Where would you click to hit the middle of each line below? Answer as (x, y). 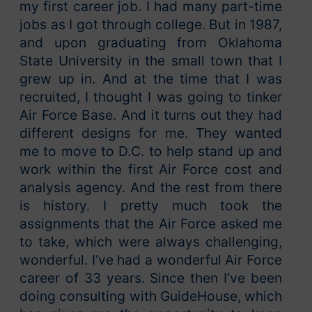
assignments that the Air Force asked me (151, 224)
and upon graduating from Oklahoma (151, 43)
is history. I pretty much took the (151, 206)
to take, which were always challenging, (151, 242)
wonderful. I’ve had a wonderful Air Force (151, 260)
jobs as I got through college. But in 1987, (151, 25)
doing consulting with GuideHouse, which (151, 296)
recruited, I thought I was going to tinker (151, 97)
